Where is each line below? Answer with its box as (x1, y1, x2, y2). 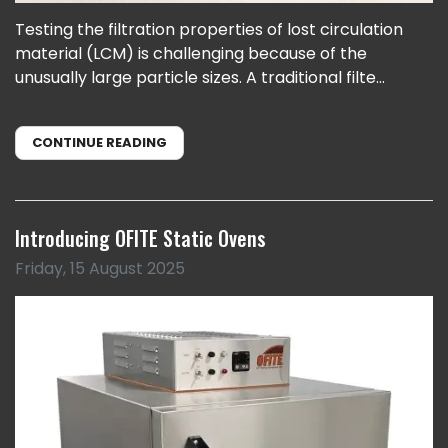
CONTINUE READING (32, 132, 167, 152)
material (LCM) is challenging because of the (15, 41, 367, 65)
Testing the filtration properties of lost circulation (15, 17, 403, 41)
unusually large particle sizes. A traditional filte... (15, 65, 385, 89)
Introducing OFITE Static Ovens (15, 222, 266, 253)
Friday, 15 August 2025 (15, 256, 185, 280)
